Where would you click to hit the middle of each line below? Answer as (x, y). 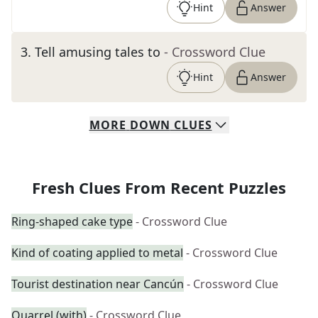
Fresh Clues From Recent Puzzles (159, 187)
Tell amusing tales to (98, 52)
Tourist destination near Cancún (98, 284)
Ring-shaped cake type (72, 221)
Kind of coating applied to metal (97, 253)
